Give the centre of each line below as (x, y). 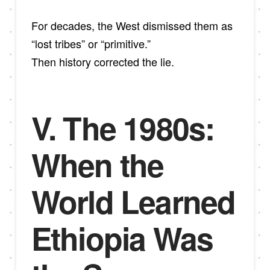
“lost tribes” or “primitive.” (91, 44)
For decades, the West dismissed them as (132, 26)
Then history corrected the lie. (102, 62)
